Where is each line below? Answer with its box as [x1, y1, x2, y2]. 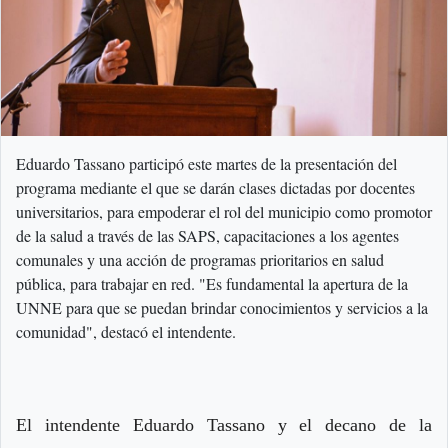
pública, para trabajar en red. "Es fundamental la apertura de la [16, 273, 408, 295]
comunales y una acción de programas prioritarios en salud [16, 249, 384, 271]
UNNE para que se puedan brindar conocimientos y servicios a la [16, 297, 428, 319]
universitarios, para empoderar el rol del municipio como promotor [16, 201, 432, 223]
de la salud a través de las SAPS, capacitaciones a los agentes [16, 225, 399, 247]
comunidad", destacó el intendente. [16, 321, 236, 343]
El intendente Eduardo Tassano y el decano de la [16, 415, 432, 436]
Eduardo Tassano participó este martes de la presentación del [16, 153, 397, 175]
